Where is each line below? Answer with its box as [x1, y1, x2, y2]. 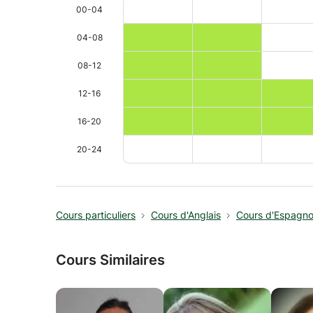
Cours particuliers [56, 209, 136, 221]
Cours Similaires [56, 252, 165, 268]
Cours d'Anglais [151, 209, 221, 221]
